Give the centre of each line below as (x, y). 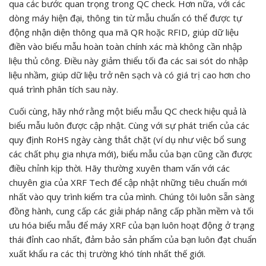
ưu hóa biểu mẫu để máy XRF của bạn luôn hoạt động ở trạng (132, 225)
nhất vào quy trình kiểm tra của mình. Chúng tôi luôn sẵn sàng (132, 196)
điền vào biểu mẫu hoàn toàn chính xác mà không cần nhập (126, 46)
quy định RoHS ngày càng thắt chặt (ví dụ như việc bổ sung (128, 139)
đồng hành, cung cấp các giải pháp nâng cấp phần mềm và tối (131, 210)
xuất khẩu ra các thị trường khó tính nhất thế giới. (107, 253)
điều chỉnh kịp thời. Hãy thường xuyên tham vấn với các (119, 168)
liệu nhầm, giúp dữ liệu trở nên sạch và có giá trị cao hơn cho (130, 75)
